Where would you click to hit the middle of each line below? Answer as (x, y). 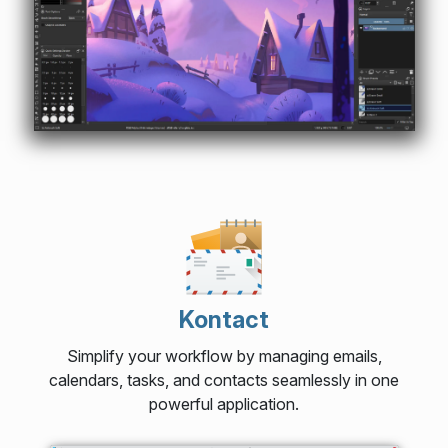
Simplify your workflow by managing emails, (224, 355)
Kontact (224, 320)
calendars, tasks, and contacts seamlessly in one (224, 379)
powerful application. (224, 403)
